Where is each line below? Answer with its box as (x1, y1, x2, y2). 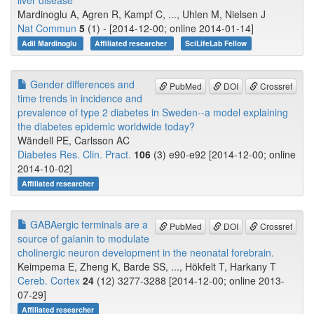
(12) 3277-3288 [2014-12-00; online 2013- (94, 273, 285, 288)
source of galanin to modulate (18, 231, 149, 246)
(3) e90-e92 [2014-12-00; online (151, 147, 296, 162)
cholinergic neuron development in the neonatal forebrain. (18, 245, 274, 260)
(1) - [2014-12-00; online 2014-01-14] (85, 21, 254, 36)
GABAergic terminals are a (27, 217, 148, 232)
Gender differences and (27, 77, 135, 92)
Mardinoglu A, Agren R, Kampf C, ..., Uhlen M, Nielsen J (18, 7, 266, 22)
